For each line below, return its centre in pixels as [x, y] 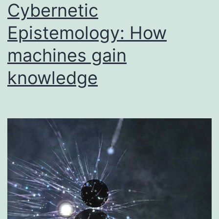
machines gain [67, 55]
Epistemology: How [87, 33]
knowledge [53, 78]
